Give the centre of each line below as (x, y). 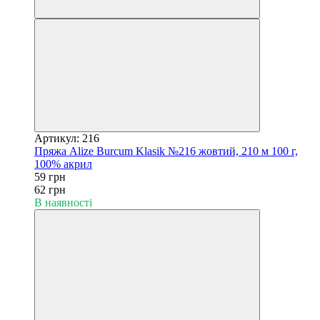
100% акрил (63, 164)
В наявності (63, 202)
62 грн (50, 189)
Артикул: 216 (67, 138)
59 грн (50, 176)
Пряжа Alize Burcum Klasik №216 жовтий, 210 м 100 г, (166, 151)
